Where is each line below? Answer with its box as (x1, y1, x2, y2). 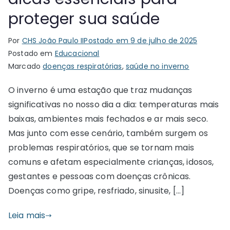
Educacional (54, 48, 100, 59)
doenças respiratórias (43, 61, 122, 71)
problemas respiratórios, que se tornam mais (8, 142, 194, 154)
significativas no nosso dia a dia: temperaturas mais (8, 99, 219, 110)
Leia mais (8, 209, 46, 221)
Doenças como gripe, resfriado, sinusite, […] (8, 185, 185, 197)
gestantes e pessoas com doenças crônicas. (8, 170, 193, 182)
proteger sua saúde (8, 8, 164, 30)
